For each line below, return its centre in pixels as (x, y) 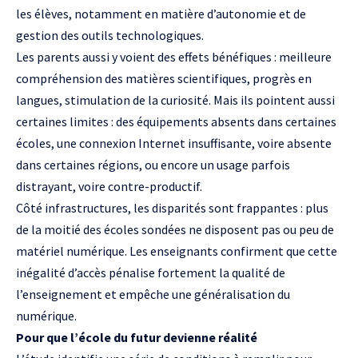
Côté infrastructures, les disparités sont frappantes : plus (172, 208)
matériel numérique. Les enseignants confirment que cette (177, 251)
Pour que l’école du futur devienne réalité (137, 337)
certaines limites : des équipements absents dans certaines (176, 121)
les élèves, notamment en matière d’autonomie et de (161, 14)
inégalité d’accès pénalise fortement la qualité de (151, 272)
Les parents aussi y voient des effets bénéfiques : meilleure (174, 57)
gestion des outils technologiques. (110, 35)
